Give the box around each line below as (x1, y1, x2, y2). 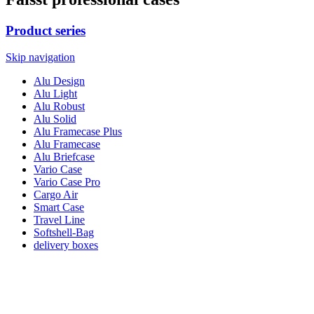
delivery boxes (34, 239, 98, 252)
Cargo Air (34, 189, 78, 201)
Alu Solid (34, 113, 76, 125)
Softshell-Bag (34, 226, 94, 239)
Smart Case (34, 201, 84, 214)
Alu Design (34, 75, 85, 88)
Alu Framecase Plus (34, 125, 122, 138)
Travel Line (34, 214, 85, 226)
